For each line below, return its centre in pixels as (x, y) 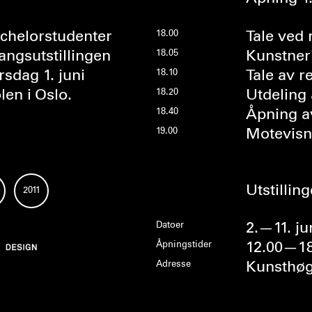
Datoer (170, 226)
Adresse (173, 265)
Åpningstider (184, 245)
